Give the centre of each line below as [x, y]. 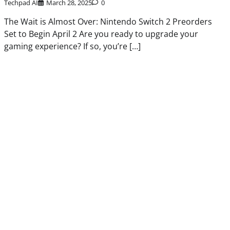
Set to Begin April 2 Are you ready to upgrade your [101, 34]
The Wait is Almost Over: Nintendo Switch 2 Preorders [108, 22]
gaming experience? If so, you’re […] [73, 46]
